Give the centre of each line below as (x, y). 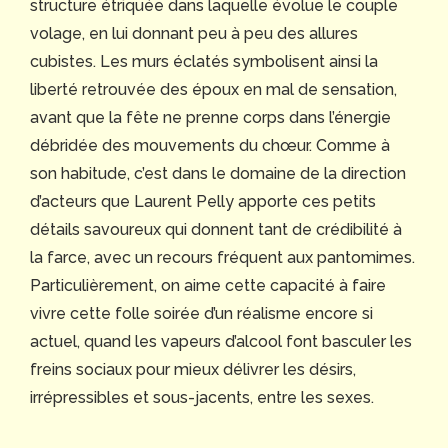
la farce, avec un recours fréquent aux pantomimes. (222, 258)
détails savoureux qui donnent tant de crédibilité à (216, 230)
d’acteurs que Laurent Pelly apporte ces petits (203, 202)
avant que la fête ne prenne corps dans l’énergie (210, 118)
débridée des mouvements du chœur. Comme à (210, 146)
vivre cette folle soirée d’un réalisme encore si (201, 314)
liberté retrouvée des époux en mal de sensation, (213, 90)
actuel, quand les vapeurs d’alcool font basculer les (221, 342)
